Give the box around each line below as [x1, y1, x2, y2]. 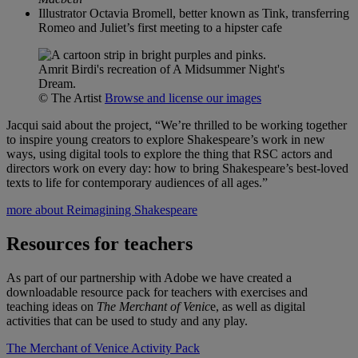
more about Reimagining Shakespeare [6, 202, 197, 217]
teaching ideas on [6, 299, 93, 313]
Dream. [38, 76, 76, 90]
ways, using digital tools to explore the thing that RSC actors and [6, 146, 332, 161]
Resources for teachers [6, 233, 193, 254]
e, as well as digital [210, 299, 305, 313]
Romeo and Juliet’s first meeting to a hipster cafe [38, 20, 282, 34]
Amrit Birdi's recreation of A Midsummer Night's [38, 62, 284, 76]
